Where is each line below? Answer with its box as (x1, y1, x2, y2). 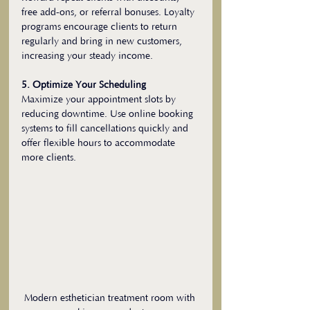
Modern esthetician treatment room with (24, 293, 198, 304)
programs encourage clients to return (21, 21, 180, 33)
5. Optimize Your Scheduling (21, 80, 146, 91)
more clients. (21, 152, 76, 163)
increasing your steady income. (21, 51, 153, 62)
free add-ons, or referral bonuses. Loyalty (21, 7, 197, 18)
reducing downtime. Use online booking (21, 109, 196, 120)
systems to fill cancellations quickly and (21, 123, 191, 134)
